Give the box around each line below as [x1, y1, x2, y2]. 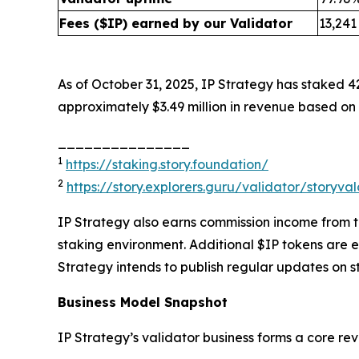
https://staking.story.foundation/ [66, 156, 268, 172]
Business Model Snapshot [58, 294, 228, 310]
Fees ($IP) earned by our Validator [59, 15, 292, 31]
